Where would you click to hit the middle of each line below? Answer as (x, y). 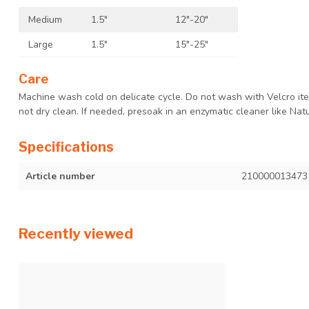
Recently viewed (76, 233)
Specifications (66, 147)
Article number (60, 176)
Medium (45, 19)
